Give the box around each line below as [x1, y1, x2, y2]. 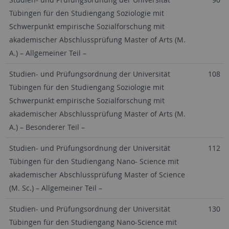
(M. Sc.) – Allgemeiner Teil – [9, 183, 102, 193]
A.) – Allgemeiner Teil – [9, 48, 86, 58]
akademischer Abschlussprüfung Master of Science [9, 170, 185, 179]
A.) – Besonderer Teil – [9, 122, 85, 132]
